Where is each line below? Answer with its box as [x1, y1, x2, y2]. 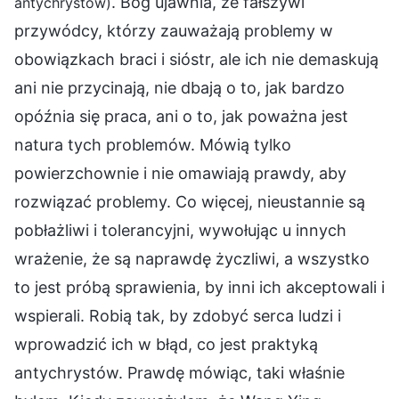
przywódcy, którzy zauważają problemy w [14, 20, 333, 40]
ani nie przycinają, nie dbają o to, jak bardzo [14, 77, 345, 97]
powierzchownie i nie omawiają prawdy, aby [14, 163, 346, 183]
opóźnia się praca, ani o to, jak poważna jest [14, 106, 348, 126]
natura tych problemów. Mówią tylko [14, 134, 291, 154]
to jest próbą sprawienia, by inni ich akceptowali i [14, 277, 385, 297]
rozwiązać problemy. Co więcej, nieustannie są [14, 191, 365, 211]
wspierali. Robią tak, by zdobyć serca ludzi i [14, 305, 341, 325]
